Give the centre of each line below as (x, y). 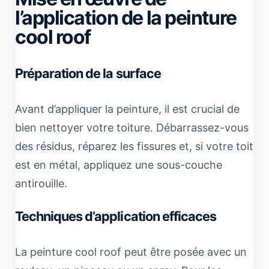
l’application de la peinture (126, 17)
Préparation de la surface (88, 73)
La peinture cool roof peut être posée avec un (131, 252)
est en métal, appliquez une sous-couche (119, 165)
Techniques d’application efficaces (116, 216)
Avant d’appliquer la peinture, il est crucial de (127, 109)
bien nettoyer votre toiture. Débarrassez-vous (132, 127)
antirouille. (41, 183)
